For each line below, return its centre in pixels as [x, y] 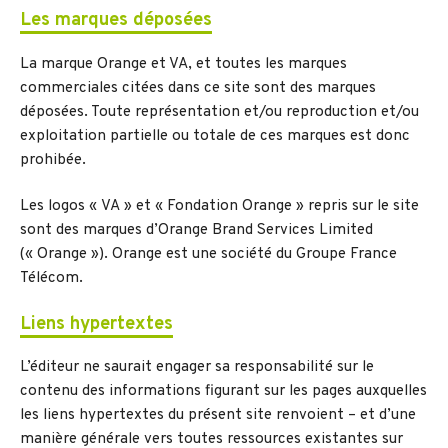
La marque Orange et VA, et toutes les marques [183, 64]
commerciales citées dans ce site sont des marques [198, 88]
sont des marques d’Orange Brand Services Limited [196, 231]
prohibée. [53, 160]
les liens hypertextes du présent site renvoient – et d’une [218, 416]
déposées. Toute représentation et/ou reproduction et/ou [219, 112]
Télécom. [51, 279]
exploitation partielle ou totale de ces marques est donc [215, 136]
